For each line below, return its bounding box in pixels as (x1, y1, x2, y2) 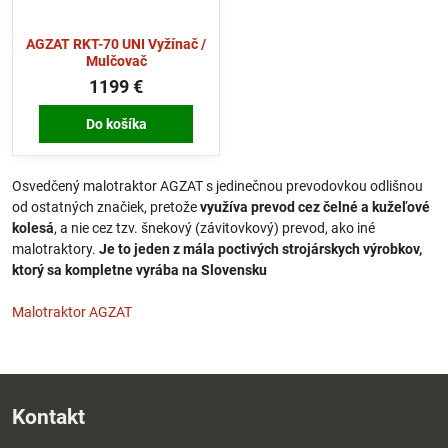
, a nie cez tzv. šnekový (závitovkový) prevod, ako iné (54, 219, 375, 236)
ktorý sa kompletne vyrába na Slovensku (12, 261, 270, 278)
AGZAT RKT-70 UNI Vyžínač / (26, 36, 206, 53)
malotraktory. (12, 240, 99, 257)
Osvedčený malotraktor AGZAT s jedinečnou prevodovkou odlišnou (12, 177, 423, 194)
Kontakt (12, 404, 85, 429)
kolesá (12, 219, 54, 236)
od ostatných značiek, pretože (12, 198, 200, 215)
